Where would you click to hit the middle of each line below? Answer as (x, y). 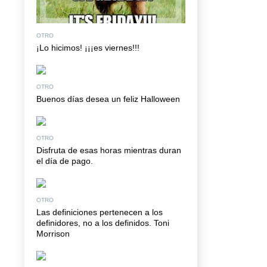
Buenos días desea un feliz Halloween (108, 99)
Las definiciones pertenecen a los (100, 212)
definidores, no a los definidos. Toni (103, 223)
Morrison (53, 233)
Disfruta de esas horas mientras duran (109, 150)
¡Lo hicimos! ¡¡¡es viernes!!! (88, 47)
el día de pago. (65, 161)
